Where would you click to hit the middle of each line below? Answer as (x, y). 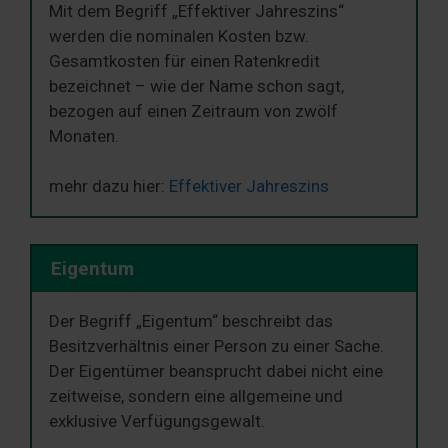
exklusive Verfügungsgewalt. (157, 421)
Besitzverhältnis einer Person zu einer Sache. (216, 346)
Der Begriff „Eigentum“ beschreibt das (191, 321)
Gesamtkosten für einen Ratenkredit (184, 60)
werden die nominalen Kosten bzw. (179, 35)
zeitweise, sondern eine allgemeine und (196, 396)
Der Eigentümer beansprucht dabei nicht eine (216, 371)
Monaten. (84, 135)
